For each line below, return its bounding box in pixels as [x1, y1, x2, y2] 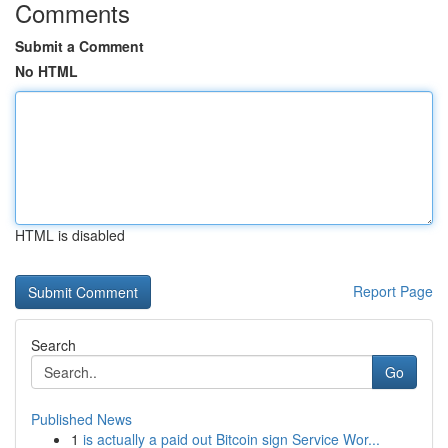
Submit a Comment [15, 36, 144, 56]
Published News [31, 409, 132, 429]
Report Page [353, 281, 433, 301]
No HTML [15, 61, 78, 81]
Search [31, 335, 76, 355]
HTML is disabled [15, 225, 125, 245]
